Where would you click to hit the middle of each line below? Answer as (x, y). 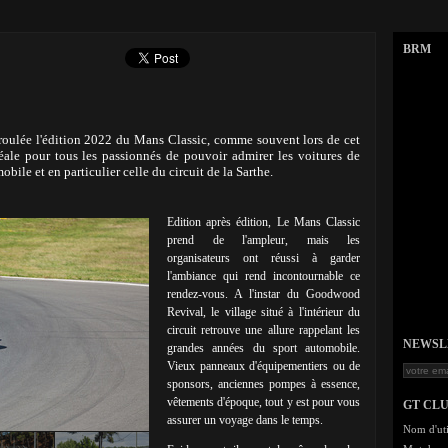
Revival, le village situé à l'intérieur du (263, 312)
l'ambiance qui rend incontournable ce (263, 276)
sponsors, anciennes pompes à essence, (263, 384)
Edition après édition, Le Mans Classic (263, 222)
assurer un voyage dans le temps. (246, 420)
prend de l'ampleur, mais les (263, 240)
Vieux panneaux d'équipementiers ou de (263, 366)
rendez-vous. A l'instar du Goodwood (263, 294)
